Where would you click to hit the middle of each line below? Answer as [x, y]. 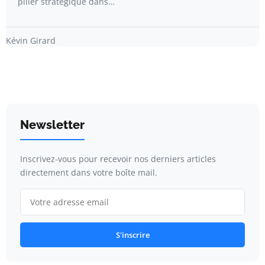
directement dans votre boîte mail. [89, 172]
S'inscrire [132, 235]
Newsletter [52, 125]
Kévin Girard [31, 40]
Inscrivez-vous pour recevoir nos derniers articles [118, 159]
